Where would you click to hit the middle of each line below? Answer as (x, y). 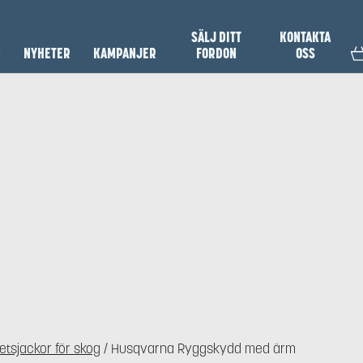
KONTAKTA (305, 37)
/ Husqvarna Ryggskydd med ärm (198, 349)
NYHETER (47, 53)
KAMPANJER (125, 53)
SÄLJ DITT (216, 37)
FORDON (216, 53)
